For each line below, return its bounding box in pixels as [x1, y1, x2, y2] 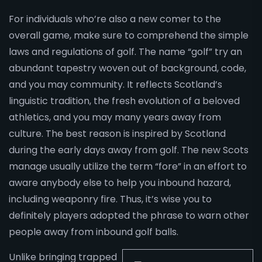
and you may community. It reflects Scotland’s [9, 78, 222, 92]
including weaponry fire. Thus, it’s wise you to [9, 192, 212, 206]
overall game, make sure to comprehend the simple [9, 29, 249, 43]
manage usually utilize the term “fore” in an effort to [9, 160, 247, 174]
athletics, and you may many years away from [9, 111, 221, 125]
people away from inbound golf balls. [9, 225, 178, 239]
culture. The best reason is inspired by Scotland [9, 127, 226, 141]
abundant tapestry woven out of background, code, [9, 61, 246, 75]
